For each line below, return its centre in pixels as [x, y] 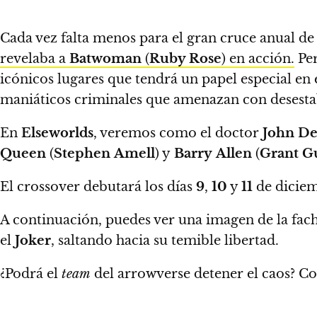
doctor [239, 133]
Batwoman [105, 58]
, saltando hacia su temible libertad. [165, 240]
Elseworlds [57, 133]
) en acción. [258, 58]
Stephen [82, 153]
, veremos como [147, 133]
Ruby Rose [185, 58]
